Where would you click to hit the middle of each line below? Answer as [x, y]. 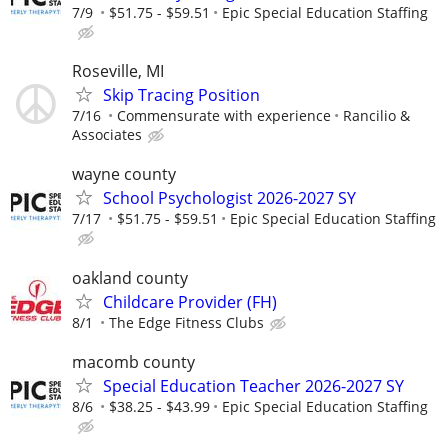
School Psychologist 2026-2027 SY [229, 198]
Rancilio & [376, 116]
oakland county [130, 277]
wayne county [124, 174]
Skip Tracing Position [181, 95]
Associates [107, 135]
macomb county [133, 361]
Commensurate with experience [224, 116]
